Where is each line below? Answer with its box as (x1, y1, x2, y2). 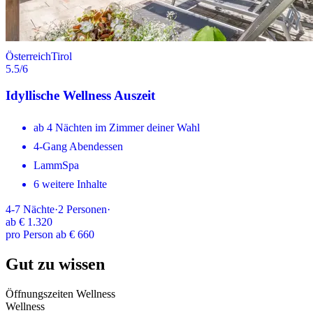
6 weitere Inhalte (34, 178, 107, 191)
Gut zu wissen (6, 255, 105, 274)
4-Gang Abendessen (34, 140, 123, 153)
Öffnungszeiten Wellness (6, 287, 115, 300)
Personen (66, 203, 107, 216)
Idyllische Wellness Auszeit (6, 88, 155, 103)
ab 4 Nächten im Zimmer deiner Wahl (34, 122, 200, 134)
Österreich (6, 50, 51, 62)
